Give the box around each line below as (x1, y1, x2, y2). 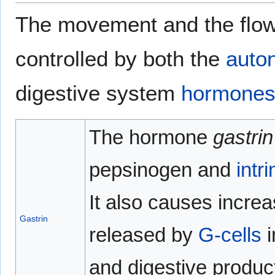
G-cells (198, 223, 261, 247)
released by (88, 223, 198, 247)
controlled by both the (15, 47, 226, 71)
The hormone (88, 126, 213, 149)
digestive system (15, 81, 181, 106)
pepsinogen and (88, 158, 236, 182)
